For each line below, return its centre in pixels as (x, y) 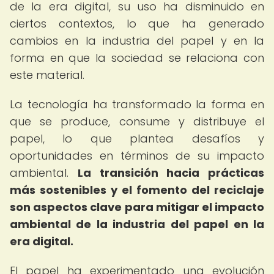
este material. (47, 75)
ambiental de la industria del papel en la (137, 224)
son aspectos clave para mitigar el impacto (137, 207)
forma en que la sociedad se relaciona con (137, 58)
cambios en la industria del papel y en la (137, 41)
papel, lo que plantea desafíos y (137, 139)
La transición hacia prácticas (171, 173)
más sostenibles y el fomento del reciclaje (137, 190)
